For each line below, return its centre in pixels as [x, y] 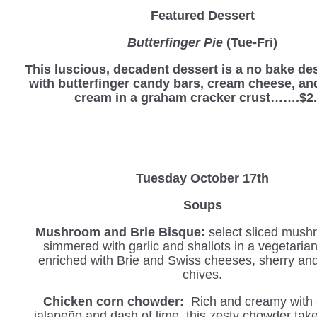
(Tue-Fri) [250, 42]
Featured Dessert [202, 15]
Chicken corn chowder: [114, 301]
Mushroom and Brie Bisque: [122, 232]
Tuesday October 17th [203, 178]
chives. [203, 274]
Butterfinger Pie [175, 42]
